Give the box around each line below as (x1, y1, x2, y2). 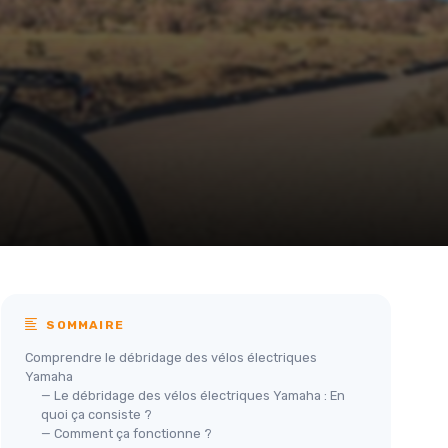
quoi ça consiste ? (41, 407, 152, 423)
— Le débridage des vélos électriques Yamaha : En (41, 388, 345, 404)
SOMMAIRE (42, 318, 125, 333)
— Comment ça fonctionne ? (41, 426, 212, 442)
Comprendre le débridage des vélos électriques (25, 350, 317, 366)
